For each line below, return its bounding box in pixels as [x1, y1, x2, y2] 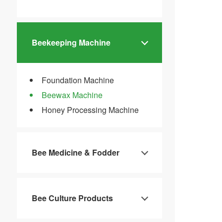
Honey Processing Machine [41, 104, 139, 116]
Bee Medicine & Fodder [31, 147, 119, 159]
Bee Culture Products [31, 192, 113, 204]
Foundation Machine [41, 74, 114, 86]
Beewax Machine [41, 89, 103, 101]
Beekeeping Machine [31, 37, 111, 49]
